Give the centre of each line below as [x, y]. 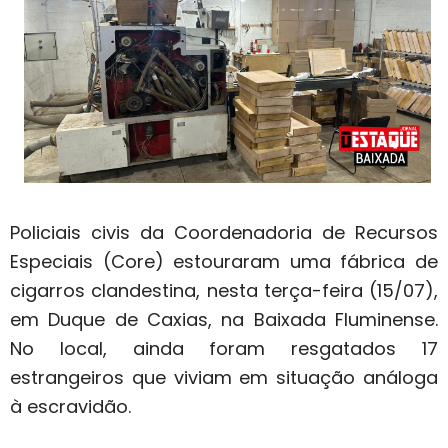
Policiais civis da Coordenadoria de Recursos [224, 232]
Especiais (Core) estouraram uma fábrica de [224, 261]
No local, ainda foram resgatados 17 [224, 348]
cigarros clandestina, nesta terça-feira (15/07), [224, 290]
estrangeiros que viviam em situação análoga [224, 377]
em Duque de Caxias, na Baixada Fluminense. [224, 319]
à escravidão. [73, 406]
